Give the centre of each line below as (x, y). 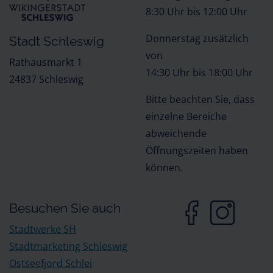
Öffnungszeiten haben (197, 151)
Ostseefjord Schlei (51, 263)
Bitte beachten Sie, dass (200, 99)
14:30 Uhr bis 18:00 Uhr (199, 73)
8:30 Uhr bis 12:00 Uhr (197, 12)
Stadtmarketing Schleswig (68, 246)
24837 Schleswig (46, 79)
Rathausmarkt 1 (46, 62)
